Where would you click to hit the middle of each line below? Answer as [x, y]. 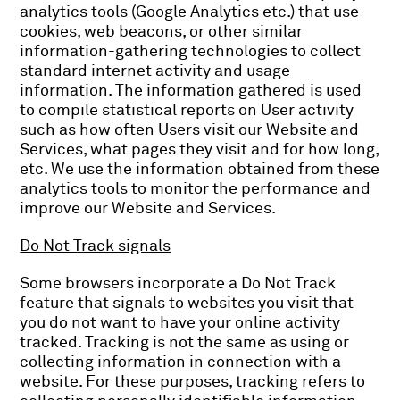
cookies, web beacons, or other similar [162, 32]
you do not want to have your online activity [180, 323]
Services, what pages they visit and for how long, [200, 150]
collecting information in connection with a [181, 362]
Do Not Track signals [96, 246]
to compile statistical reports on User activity [187, 110]
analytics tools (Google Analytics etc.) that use [190, 12]
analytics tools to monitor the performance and [196, 189]
